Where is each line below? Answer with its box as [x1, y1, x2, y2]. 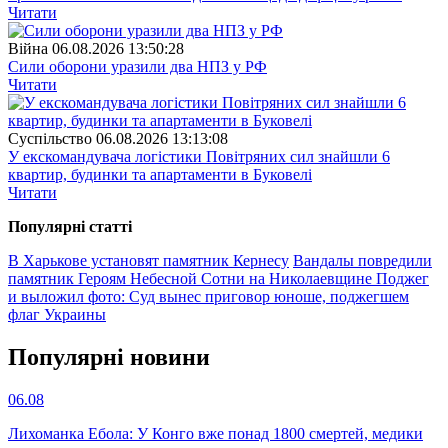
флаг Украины [8, 306, 106, 324]
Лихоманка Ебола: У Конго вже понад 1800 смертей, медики [8, 424, 423, 442]
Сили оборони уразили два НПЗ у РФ [8, 58, 267, 76]
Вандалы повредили [293, 252, 432, 270]
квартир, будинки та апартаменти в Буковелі [8, 166, 312, 184]
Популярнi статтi [8, 218, 132, 236]
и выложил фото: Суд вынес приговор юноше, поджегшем [8, 288, 409, 306]
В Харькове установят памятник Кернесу [8, 252, 289, 270]
